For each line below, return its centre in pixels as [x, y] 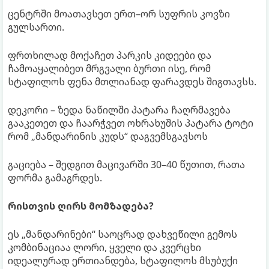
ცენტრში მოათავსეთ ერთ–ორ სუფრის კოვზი [119, 14]
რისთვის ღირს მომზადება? [81, 206]
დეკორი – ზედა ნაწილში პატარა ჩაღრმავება [119, 110]
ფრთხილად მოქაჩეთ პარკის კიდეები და [110, 55]
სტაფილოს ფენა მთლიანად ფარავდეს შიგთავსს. [132, 81]
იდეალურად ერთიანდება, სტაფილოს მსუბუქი [123, 260]
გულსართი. [36, 27]
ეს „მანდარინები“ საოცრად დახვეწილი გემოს [122, 234]
